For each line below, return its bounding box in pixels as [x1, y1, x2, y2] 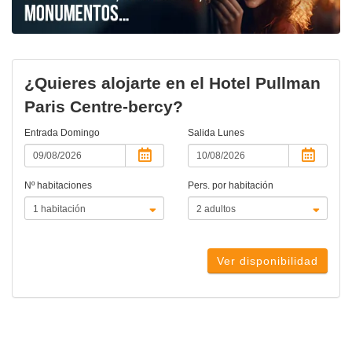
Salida [188, 127, 218, 139]
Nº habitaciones [24, 180, 92, 192]
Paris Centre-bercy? [24, 97, 183, 116]
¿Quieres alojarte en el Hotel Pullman [24, 74, 321, 93]
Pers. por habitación [188, 180, 273, 192]
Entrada [24, 127, 60, 139]
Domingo [60, 127, 100, 139]
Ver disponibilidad [217, 255, 318, 268]
